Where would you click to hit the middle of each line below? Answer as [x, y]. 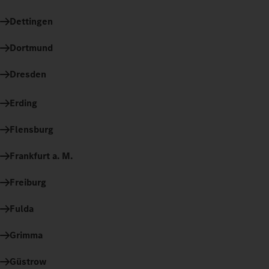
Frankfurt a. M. [41, 156]
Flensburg [32, 129]
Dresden [28, 74]
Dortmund [31, 47]
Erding [23, 103]
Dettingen [31, 21]
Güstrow [28, 261]
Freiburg [28, 182]
